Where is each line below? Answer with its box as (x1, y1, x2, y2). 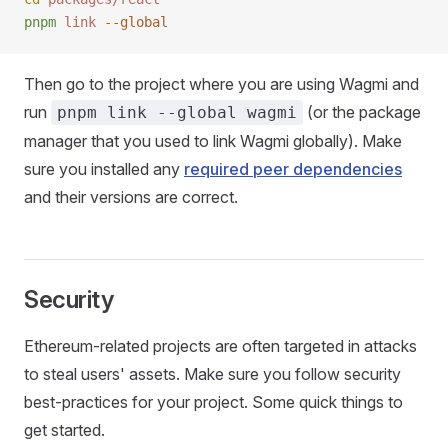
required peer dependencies (184, 159, 402, 179)
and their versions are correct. (24, 187, 238, 207)
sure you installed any (24, 159, 184, 179)
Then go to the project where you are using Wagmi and (24, 74, 419, 94)
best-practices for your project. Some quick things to (24, 392, 403, 412)
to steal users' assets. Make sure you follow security (24, 364, 401, 384)
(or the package (303, 102, 421, 122)
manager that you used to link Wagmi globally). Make (24, 131, 402, 151)
